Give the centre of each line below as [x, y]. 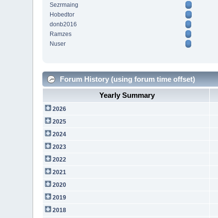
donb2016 [64, 25]
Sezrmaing [64, 5]
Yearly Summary [127, 95]
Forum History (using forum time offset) [127, 79]
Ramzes [61, 34]
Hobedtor [62, 15]
